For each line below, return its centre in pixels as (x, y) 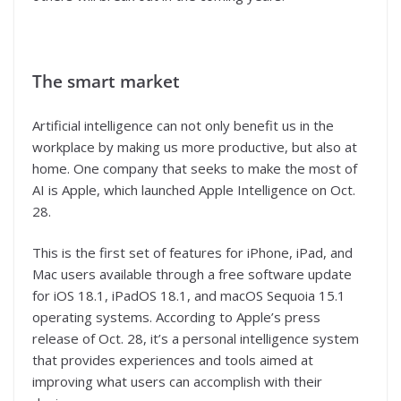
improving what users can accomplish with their (177, 382)
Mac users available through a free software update (192, 274)
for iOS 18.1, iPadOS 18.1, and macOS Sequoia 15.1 (189, 296)
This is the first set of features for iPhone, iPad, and (192, 253)
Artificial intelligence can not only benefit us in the (183, 125)
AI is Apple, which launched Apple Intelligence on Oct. (194, 189)
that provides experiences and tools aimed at (173, 360)
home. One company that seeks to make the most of (195, 168)
